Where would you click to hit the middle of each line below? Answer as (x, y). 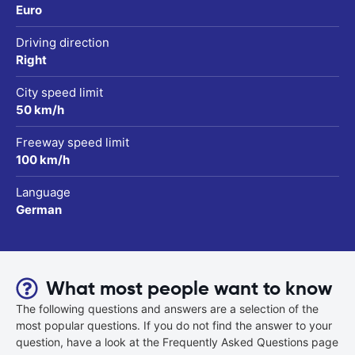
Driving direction (63, 42)
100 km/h (43, 159)
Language (43, 192)
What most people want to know (189, 288)
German (39, 209)
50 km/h (40, 109)
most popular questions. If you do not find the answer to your (174, 325)
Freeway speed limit (73, 142)
